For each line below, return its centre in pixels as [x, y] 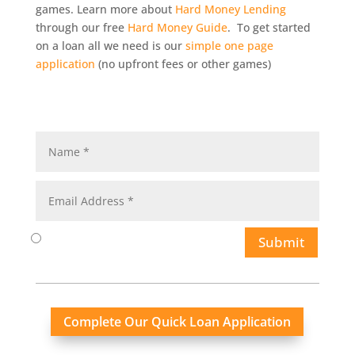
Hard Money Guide [177, 27]
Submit [282, 242]
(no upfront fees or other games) [183, 64]
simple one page [229, 46]
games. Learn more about [105, 9]
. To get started [269, 27]
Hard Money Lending [230, 9]
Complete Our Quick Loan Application [177, 321]
